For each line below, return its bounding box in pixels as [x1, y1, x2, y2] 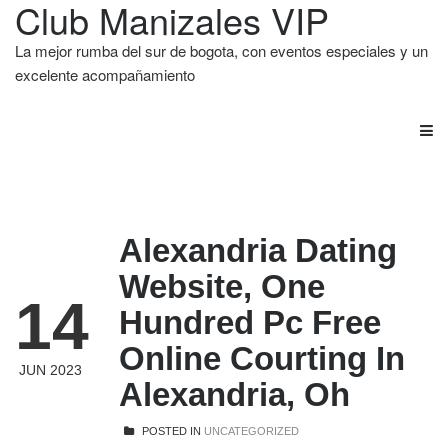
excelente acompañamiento [15, 64, 195, 85]
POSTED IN [139, 425, 204, 437]
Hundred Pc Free [119, 304, 381, 341]
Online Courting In [119, 340, 405, 377]
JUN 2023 [18, 362, 82, 378]
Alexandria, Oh [119, 376, 350, 413]
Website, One [119, 268, 325, 305]
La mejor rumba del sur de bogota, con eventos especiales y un [15, 40, 428, 61]
